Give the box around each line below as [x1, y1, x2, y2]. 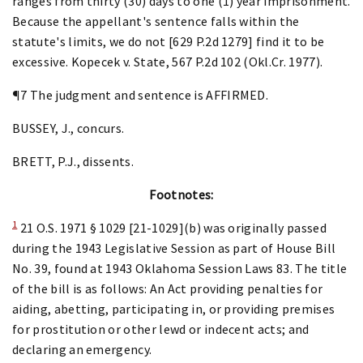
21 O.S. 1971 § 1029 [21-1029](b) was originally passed [17, 219, 327, 236]
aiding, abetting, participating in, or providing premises [12, 300, 335, 317]
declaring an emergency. [12, 340, 152, 357]
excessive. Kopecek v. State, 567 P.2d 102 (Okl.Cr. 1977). [12, 53, 323, 70]
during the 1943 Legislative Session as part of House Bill [12, 239, 336, 256]
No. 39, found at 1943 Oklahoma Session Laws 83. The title [12, 259, 348, 276]
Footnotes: [149, 186, 214, 203]
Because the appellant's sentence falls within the [12, 12, 300, 29]
